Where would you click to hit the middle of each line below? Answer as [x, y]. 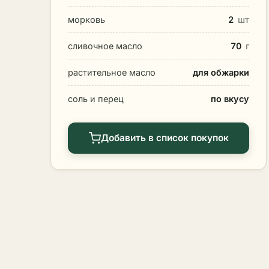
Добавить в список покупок [165, 138]
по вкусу [230, 98]
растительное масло [112, 72]
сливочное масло [105, 46]
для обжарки [221, 72]
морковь [86, 19]
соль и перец [96, 98]
